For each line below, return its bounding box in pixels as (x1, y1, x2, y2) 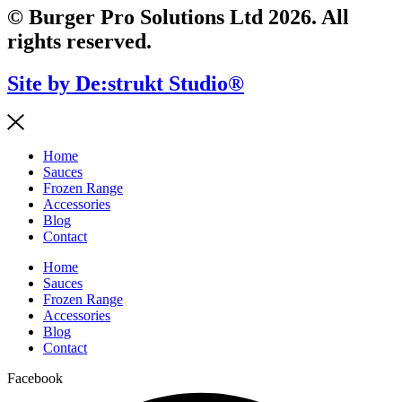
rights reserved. (7, 29, 152, 53)
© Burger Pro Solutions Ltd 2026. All (7, 4, 349, 29)
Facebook (7, 371, 63, 387)
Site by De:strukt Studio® (7, 71, 244, 95)
